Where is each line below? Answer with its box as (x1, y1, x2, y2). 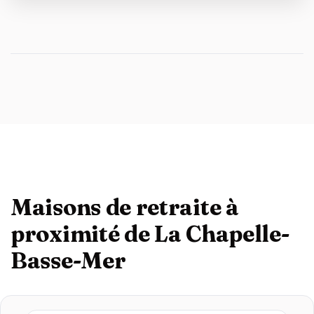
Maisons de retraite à (11, 193, 239, 221)
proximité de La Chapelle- (11, 220, 289, 247)
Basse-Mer (11, 247, 126, 274)
